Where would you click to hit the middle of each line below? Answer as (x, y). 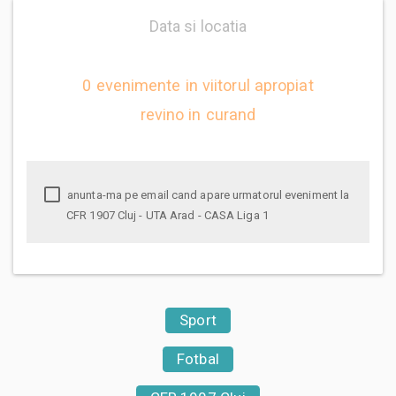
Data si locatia (198, 26)
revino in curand (198, 114)
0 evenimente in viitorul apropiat (198, 85)
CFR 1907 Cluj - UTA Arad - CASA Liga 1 (168, 215)
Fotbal (198, 358)
